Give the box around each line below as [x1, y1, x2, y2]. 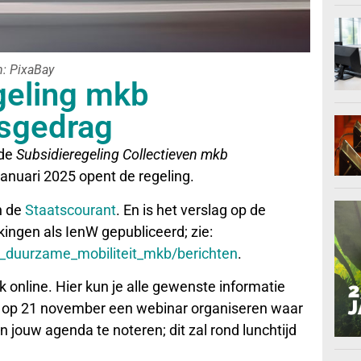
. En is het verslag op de [116, 201, 266, 218]
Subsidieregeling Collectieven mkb [16, 146, 228, 164]
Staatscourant [25, 201, 116, 218]
